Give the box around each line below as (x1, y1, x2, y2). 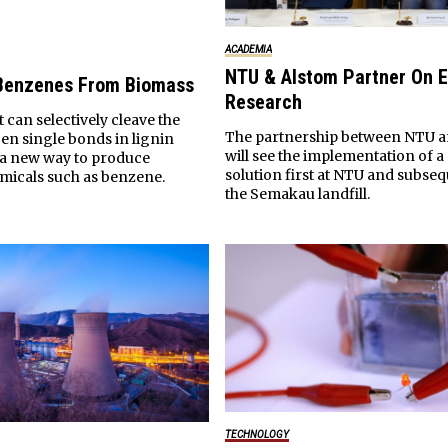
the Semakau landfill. (224, 185, 370, 204)
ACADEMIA (224, 44, 272, 56)
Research (224, 90, 302, 115)
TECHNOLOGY (224, 428, 289, 440)
